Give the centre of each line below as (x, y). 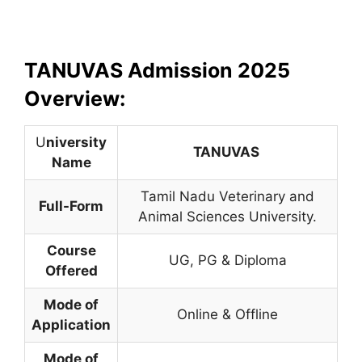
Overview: (75, 98)
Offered (71, 270)
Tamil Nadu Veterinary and (227, 196)
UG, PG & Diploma (227, 260)
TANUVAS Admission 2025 (157, 70)
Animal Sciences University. (227, 216)
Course (71, 250)
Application (71, 324)
